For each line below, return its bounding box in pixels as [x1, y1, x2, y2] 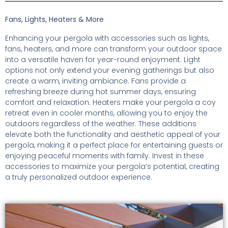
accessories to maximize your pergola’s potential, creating [5, 161, 219, 172]
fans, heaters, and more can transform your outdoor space [5, 44, 222, 54]
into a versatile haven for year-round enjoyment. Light [5, 54, 201, 65]
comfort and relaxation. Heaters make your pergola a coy [5, 97, 216, 108]
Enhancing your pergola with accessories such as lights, [5, 33, 209, 44]
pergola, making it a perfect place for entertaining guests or [5, 140, 223, 151]
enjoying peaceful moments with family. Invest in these [5, 151, 204, 161]
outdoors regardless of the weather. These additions [5, 119, 196, 129]
